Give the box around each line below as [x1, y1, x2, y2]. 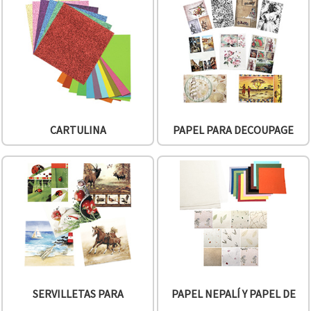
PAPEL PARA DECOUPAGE [173, 122, 294, 137]
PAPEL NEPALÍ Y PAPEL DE [171, 287, 296, 301]
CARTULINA [49, 122, 106, 137]
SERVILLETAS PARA [32, 287, 124, 301]
